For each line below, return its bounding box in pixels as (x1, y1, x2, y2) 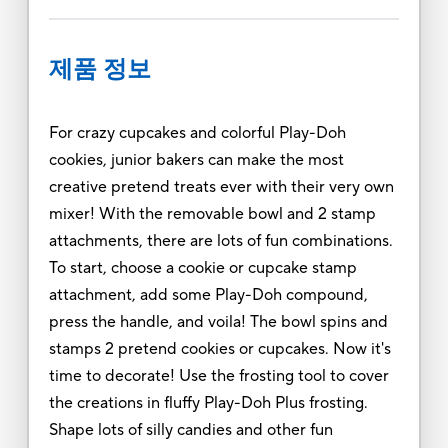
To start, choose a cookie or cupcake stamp (48, 257, 357, 278)
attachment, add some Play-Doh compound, (48, 284, 368, 305)
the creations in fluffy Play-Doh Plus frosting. (48, 392, 368, 413)
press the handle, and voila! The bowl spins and (48, 311, 388, 332)
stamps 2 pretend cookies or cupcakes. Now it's (48, 338, 391, 359)
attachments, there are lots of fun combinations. (48, 230, 393, 251)
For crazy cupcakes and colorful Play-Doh (48, 122, 346, 143)
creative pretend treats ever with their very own (48, 176, 394, 197)
